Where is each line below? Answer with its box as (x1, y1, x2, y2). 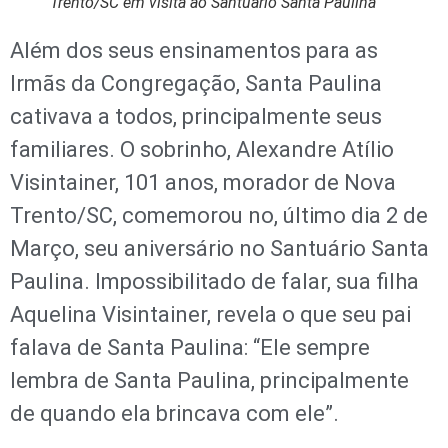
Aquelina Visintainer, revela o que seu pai (10, 301, 411, 327)
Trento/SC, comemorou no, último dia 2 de (10, 202, 428, 228)
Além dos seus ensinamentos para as (10, 37, 378, 63)
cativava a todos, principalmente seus (10, 103, 382, 129)
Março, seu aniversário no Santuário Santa (10, 235, 429, 261)
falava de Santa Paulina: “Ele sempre (10, 334, 370, 360)
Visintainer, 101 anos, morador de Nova (10, 169, 396, 195)
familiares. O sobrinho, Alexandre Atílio (10, 136, 394, 162)
